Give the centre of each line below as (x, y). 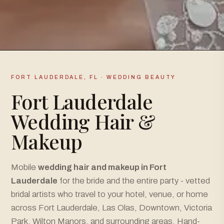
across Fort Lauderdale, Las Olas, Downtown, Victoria (111, 207)
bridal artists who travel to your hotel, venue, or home (109, 194)
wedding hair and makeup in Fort (102, 167)
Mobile (24, 167)
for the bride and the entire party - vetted (134, 180)
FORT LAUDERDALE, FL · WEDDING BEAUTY (94, 77)
